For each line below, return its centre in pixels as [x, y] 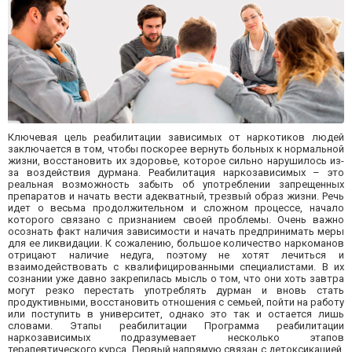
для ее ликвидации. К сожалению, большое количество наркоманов [176, 244]
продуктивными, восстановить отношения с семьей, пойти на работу [176, 302]
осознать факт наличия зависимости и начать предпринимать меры [176, 232]
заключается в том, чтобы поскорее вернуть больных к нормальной [176, 149]
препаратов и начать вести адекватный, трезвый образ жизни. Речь [176, 196]
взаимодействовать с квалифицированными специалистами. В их [176, 267]
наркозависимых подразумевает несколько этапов [176, 338]
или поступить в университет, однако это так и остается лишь [176, 314]
